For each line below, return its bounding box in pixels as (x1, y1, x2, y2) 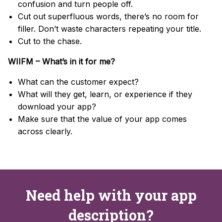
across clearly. (18, 126, 72, 136)
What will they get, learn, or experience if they (18, 89, 192, 99)
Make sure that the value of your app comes (18, 113, 187, 124)
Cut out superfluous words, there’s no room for (18, 11, 199, 21)
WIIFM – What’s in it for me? (8, 56, 115, 66)
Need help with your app (25, 185, 197, 205)
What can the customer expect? (18, 76, 139, 87)
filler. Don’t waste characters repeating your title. (18, 23, 201, 34)
